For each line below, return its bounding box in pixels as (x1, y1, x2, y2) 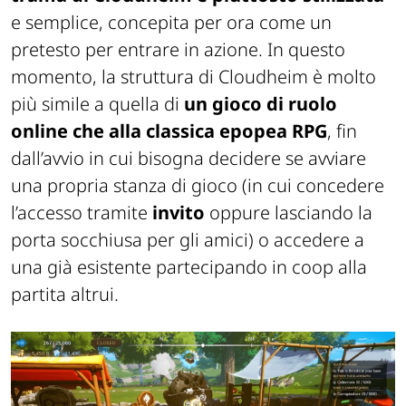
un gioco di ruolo (184, 91, 337, 116)
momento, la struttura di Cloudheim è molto (11, 63, 376, 89)
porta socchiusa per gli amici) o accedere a (11, 227, 364, 252)
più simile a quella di (11, 91, 184, 116)
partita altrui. (11, 281, 119, 306)
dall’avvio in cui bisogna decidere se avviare (11, 145, 366, 170)
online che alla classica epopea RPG (11, 118, 327, 143)
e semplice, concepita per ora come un (11, 9, 332, 34)
